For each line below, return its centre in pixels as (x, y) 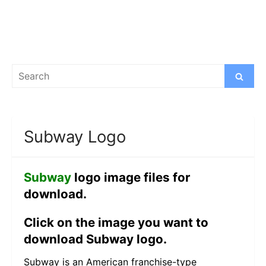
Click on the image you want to (116, 223)
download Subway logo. (95, 239)
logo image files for (131, 178)
